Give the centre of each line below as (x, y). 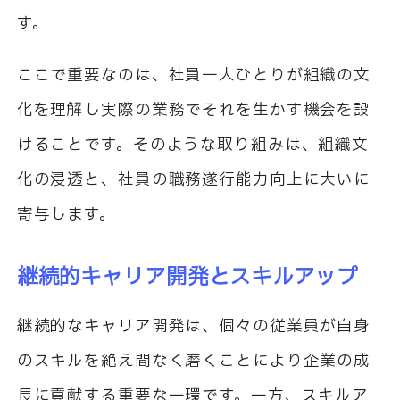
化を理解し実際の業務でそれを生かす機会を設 (194, 110)
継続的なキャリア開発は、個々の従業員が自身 (194, 326)
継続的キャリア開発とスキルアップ (187, 277)
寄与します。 (66, 214)
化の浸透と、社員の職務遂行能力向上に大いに (194, 179)
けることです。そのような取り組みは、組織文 (193, 145)
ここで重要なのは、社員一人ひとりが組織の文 (194, 75)
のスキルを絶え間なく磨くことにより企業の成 (194, 361)
